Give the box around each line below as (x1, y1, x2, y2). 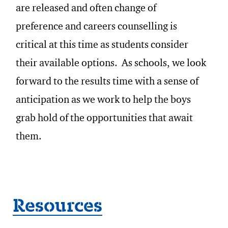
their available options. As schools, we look (16, 59, 206, 69)
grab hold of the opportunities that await (16, 113, 193, 124)
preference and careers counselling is (16, 22, 177, 33)
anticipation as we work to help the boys (16, 95, 191, 106)
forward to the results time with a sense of (16, 77, 198, 88)
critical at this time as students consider (16, 40, 188, 51)
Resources (13, 193, 102, 216)
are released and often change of (16, 4, 156, 14)
